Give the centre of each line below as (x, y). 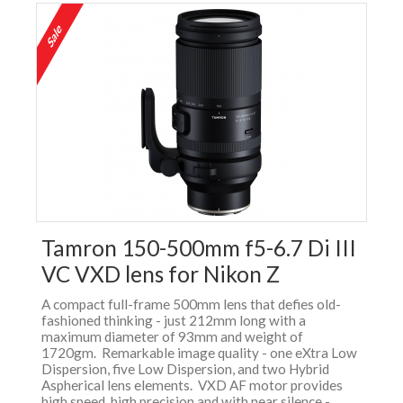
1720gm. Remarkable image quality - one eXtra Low (199, 353)
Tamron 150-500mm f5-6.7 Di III (199, 248)
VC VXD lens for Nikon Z (161, 274)
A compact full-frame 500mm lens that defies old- (191, 304)
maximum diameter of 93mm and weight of (172, 337)
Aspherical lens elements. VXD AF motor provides (192, 385)
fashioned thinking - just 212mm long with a (174, 321)
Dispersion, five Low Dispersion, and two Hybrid (185, 369)
